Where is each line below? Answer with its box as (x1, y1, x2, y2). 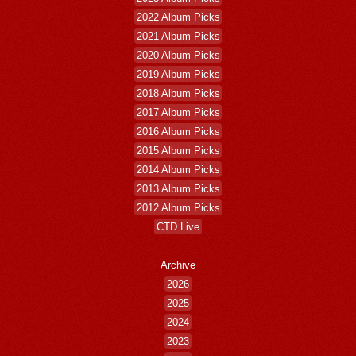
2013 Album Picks (136, 182, 220, 195)
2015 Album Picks (136, 144, 220, 157)
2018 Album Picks (136, 87, 220, 99)
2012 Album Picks (136, 201, 220, 214)
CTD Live (157, 220, 200, 233)
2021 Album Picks (136, 29, 220, 42)
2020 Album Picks (136, 48, 220, 61)
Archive (161, 258, 196, 271)
